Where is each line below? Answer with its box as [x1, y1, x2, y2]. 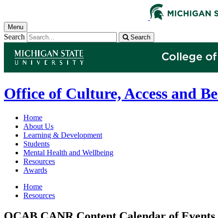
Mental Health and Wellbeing [23, 148, 113, 157]
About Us [23, 122, 54, 130]
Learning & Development [23, 130, 102, 139]
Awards [23, 165, 47, 174]
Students [23, 139, 50, 148]
